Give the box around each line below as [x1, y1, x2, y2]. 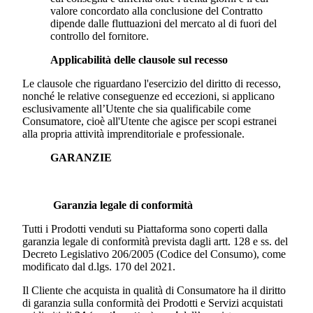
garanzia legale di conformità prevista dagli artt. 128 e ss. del [22, 235, 288, 248]
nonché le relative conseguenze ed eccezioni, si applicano [22, 90, 275, 103]
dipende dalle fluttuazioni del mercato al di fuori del [50, 17, 277, 30]
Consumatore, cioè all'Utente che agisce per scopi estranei [22, 115, 277, 128]
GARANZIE [50, 152, 112, 164]
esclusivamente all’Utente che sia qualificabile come [22, 103, 251, 115]
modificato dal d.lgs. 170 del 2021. [22, 261, 175, 273]
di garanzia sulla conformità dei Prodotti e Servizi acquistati [22, 297, 283, 310]
